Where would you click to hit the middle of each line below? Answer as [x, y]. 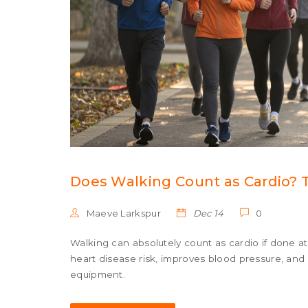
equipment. [98, 274]
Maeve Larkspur [122, 213]
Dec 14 [207, 213]
